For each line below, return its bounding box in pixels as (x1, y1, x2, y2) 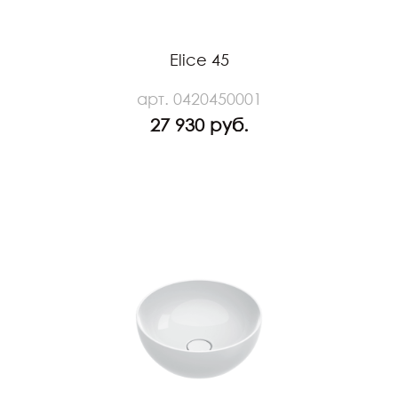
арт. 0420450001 (136, 88, 262, 108)
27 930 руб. (149, 113, 249, 135)
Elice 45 (169, 49, 229, 69)
